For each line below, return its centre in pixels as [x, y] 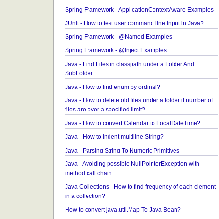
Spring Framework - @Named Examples [136, 72]
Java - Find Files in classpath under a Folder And [147, 99]
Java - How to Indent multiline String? [131, 175]
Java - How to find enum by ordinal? [130, 123]
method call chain [105, 212]
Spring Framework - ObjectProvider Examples [143, 30]
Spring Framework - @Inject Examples [133, 86]
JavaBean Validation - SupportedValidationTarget [148, 6]
